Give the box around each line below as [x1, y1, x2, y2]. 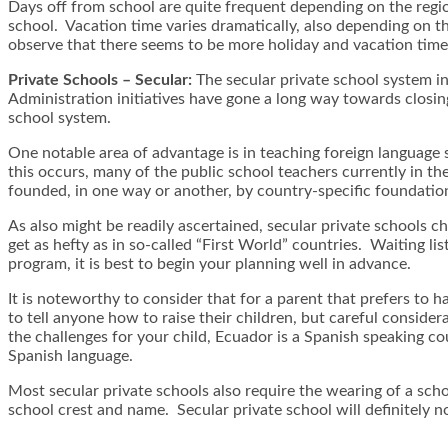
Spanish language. [8, 347, 133, 364]
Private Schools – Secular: [8, 71, 192, 88]
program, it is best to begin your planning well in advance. [8, 255, 411, 272]
